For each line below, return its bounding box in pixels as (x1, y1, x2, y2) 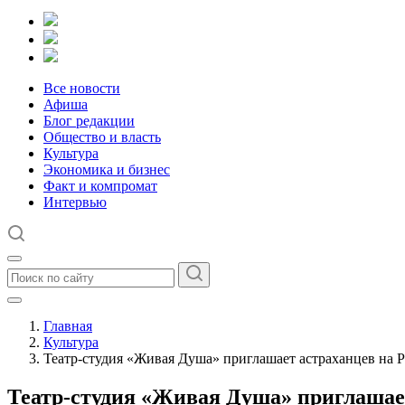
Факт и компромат (43, 178, 157, 193)
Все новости (43, 80, 120, 96)
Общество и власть (43, 129, 161, 145)
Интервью (43, 194, 107, 210)
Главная (43, 318, 92, 334)
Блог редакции (43, 113, 135, 128)
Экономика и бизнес (43, 162, 170, 177)
